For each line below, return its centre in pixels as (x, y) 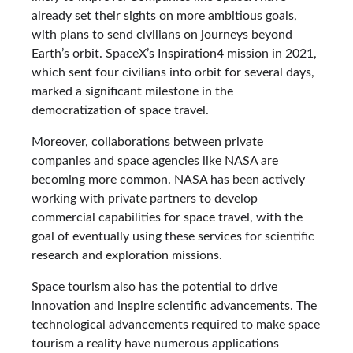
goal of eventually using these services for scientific (173, 236)
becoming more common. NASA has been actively (168, 179)
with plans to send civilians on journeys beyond (162, 34)
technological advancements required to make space (176, 324)
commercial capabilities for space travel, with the (167, 217)
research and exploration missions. (127, 255)
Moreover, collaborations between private (147, 141)
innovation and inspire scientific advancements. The (174, 305)
